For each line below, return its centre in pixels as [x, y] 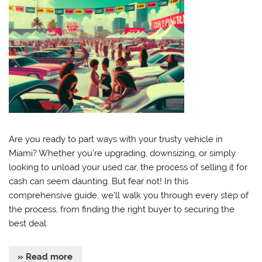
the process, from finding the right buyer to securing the [122, 210]
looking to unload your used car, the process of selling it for [128, 168]
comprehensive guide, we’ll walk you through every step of [129, 196]
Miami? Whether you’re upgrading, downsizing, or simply [123, 154]
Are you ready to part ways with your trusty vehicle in [116, 139]
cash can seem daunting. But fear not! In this [99, 182]
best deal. [29, 224]
